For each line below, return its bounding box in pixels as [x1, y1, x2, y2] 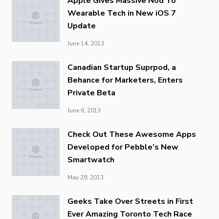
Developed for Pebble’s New [67, 141, 178, 153]
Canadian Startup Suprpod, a [67, 62, 176, 73]
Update [67, 20, 96, 31]
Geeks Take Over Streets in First [67, 196, 193, 207]
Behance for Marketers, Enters [67, 74, 183, 86]
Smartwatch [67, 154, 114, 165]
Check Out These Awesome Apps [67, 129, 196, 140]
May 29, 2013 [67, 173, 104, 181]
